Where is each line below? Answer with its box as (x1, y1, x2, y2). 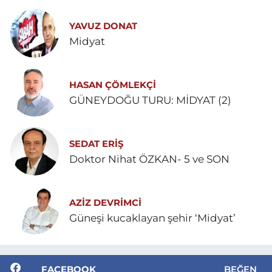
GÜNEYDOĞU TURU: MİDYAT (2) (69, 93, 231, 106)
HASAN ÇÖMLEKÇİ (69, 79, 156, 90)
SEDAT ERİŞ (69, 138, 123, 149)
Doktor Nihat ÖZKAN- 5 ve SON (184, 152, 229, 165)
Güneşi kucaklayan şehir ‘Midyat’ (69, 211, 236, 224)
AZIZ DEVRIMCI (69, 197, 141, 208)
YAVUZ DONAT (69, 20, 137, 32)
